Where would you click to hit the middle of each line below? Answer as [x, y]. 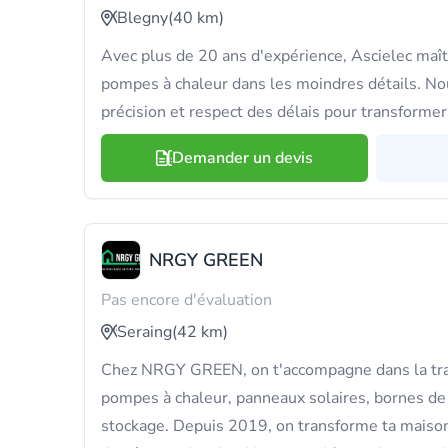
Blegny [142, 18]
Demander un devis [242, 158]
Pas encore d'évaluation [186, 300]
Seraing [144, 332]
